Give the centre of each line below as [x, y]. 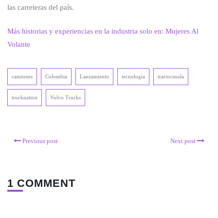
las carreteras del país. [41, 7]
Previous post [40, 141]
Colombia [56, 76]
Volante [19, 44]
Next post [183, 141]
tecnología [133, 76]
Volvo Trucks [65, 97]
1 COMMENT [41, 183]
